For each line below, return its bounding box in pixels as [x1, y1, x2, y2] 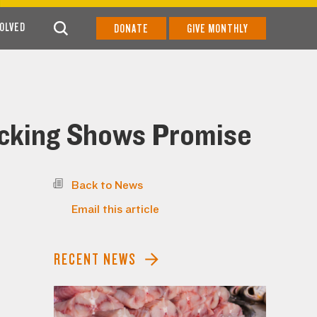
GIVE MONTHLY [187, 21, 248, 35]
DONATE [114, 21, 149, 35]
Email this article [71, 203, 159, 216]
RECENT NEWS [54, 250, 137, 268]
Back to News [71, 179, 143, 192]
